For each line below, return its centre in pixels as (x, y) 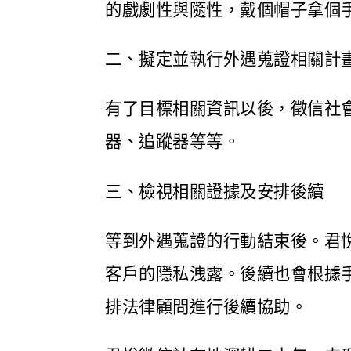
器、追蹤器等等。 (173, 142)
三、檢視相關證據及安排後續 (215, 191)
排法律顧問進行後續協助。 (206, 306)
